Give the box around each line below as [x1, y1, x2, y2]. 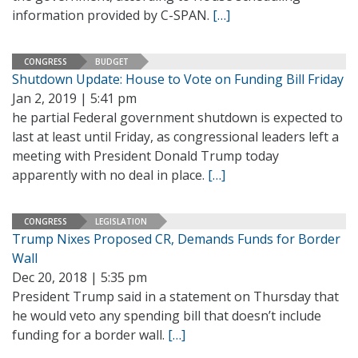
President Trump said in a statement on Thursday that [12, 288, 339, 305]
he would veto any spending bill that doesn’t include [12, 307, 321, 324]
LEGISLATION [95, 215, 147, 227]
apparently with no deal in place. [12, 166, 208, 184]
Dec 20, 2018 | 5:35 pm [12, 268, 147, 286]
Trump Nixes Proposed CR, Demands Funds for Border [12, 230, 340, 248]
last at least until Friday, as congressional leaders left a [12, 128, 339, 145]
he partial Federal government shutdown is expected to [12, 109, 343, 126]
